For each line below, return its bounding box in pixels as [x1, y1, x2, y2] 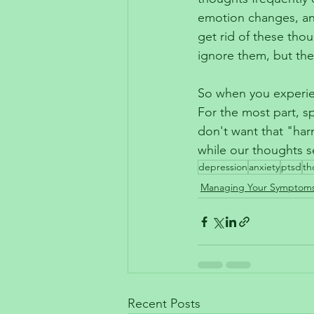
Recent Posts [128, 296, 200, 311]
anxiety [249, 161, 280, 173]
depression [198, 161, 247, 173]
